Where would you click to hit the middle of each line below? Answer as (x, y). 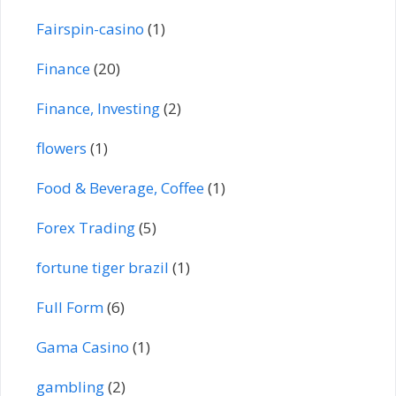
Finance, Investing (98, 108)
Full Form (70, 307)
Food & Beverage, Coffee (120, 187)
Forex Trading (86, 227)
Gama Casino (83, 346)
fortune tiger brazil (103, 267)
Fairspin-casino (90, 28)
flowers (61, 148)
